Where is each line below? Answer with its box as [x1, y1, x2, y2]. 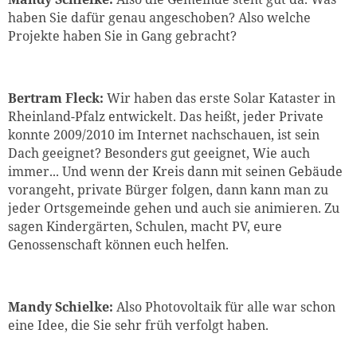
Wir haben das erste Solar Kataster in [107, 89, 335, 108]
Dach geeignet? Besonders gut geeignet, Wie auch [8, 144, 310, 163]
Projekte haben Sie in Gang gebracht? [8, 27, 237, 45]
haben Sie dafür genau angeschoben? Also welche [8, 9, 311, 27]
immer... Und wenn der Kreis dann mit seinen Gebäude [8, 163, 343, 181]
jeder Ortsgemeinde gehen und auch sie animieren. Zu [8, 199, 339, 218]
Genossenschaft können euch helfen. [8, 236, 229, 254]
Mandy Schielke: [8, 298, 113, 316]
